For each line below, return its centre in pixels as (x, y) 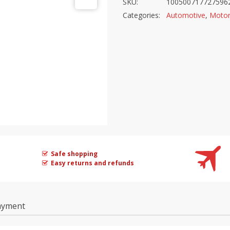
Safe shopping (74, 154)
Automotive (186, 15)
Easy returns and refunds (93, 163)
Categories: (141, 15)
